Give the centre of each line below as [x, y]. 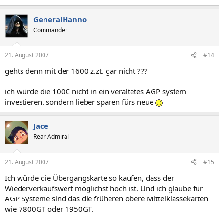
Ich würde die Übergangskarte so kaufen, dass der [89, 178]
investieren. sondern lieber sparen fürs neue [80, 102]
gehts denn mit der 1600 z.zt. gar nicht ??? [76, 71]
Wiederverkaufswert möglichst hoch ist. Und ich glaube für [104, 188]
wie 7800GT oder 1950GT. [49, 208]
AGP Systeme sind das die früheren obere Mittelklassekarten [107, 198]
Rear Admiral [51, 137]
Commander [50, 30]
